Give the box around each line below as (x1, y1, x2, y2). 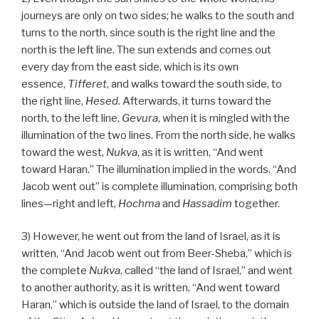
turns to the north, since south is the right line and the (21, 26, 276, 39)
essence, (21, 77, 68, 90)
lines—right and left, (21, 197, 118, 210)
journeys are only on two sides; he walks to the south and (21, 9, 294, 22)
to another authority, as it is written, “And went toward (21, 281, 280, 295)
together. (232, 197, 280, 210)
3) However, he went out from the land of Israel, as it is (21, 230, 281, 244)
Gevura (122, 111, 158, 125)
